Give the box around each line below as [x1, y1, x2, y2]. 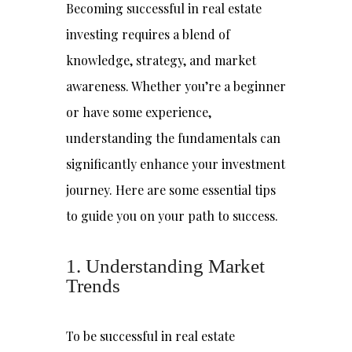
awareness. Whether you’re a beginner [66, 78, 286, 94]
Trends [66, 275, 120, 296]
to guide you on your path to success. [66, 207, 278, 224]
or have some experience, [66, 104, 211, 120]
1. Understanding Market [66, 255, 265, 277]
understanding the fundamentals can [66, 130, 280, 146]
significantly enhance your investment [66, 156, 285, 172]
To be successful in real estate [66, 328, 235, 344]
